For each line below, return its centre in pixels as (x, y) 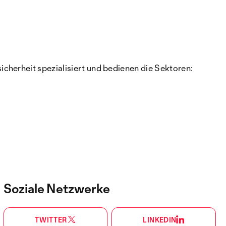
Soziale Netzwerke (56, 188)
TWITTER (51, 220)
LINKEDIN (160, 220)
